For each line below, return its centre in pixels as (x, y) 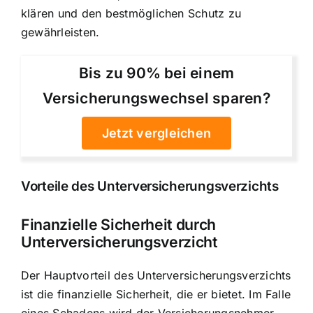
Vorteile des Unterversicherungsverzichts (150, 186)
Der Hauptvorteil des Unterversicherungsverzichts (156, 275)
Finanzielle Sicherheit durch (119, 225)
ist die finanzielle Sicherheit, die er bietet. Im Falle (156, 294)
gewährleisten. (60, 32)
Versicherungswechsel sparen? (156, 99)
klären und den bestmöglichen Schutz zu (131, 13)
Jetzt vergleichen (156, 133)
